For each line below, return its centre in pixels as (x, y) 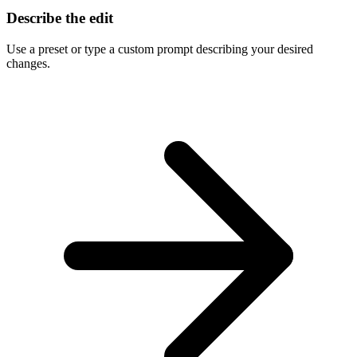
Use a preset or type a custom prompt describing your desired (160, 49)
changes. (28, 63)
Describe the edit (60, 18)
